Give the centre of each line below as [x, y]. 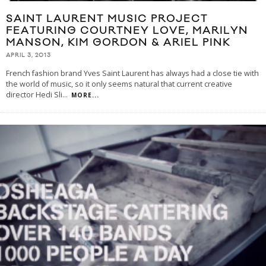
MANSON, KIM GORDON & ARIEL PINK [118, 43]
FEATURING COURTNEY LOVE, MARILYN [127, 31]
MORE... [85, 95]
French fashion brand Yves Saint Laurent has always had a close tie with [132, 74]
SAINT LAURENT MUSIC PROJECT [107, 19]
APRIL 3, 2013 [28, 56]
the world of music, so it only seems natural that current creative [119, 84]
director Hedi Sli [34, 95]
